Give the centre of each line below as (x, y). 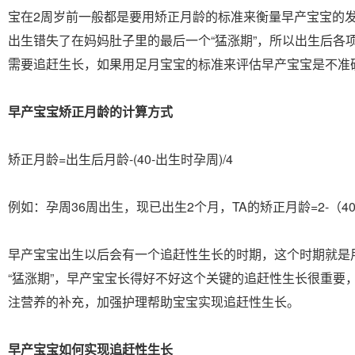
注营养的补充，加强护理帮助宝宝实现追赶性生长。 (154, 302)
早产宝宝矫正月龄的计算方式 (90, 111)
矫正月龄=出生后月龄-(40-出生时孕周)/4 (120, 159)
